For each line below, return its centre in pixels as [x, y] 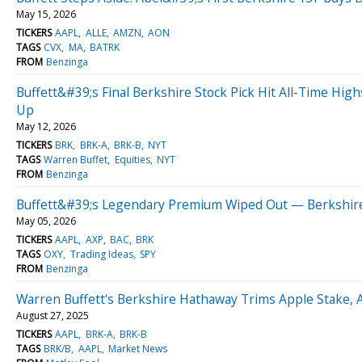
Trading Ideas [101, 254]
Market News [137, 348]
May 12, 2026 [46, 126]
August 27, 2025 [53, 315]
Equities [132, 159]
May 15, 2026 [46, 14]
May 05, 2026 [46, 221]
